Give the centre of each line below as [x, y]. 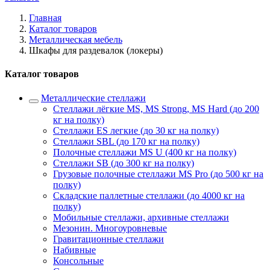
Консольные [78, 260]
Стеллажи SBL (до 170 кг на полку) [126, 141]
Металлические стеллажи [93, 98]
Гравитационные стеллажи [108, 239]
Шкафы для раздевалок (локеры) [96, 50]
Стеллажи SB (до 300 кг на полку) [124, 163]
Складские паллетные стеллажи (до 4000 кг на [149, 195]
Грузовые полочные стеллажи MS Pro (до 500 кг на [158, 174]
